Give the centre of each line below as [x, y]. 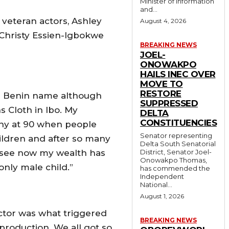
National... [156, 184]
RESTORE [161, 93]
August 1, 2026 [162, 196]
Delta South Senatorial [178, 143]
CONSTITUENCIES [178, 122]
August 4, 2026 [163, 20]
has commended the [175, 168]
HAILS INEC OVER [178, 74]
